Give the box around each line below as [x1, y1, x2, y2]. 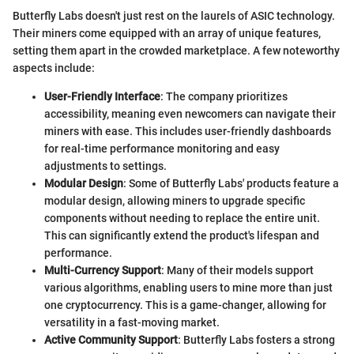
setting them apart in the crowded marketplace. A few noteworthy [13, 44, 340, 58]
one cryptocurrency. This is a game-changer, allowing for [44, 299, 326, 312]
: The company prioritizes [160, 90, 288, 104]
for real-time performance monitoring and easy [44, 142, 280, 156]
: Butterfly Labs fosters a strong [178, 333, 335, 347]
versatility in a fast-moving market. [44, 316, 220, 330]
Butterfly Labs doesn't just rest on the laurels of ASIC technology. [13, 9, 335, 23]
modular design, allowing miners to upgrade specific [44, 194, 305, 208]
